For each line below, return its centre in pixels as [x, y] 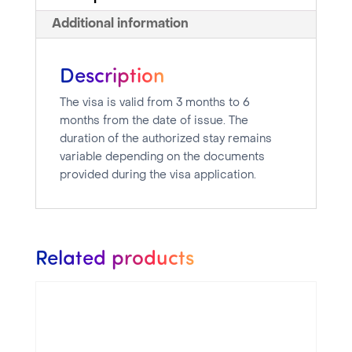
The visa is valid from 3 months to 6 [154, 104]
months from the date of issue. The [154, 122]
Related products [114, 257]
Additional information [120, 25]
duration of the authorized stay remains [165, 140]
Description [112, 75]
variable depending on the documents [162, 158]
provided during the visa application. [158, 176]
